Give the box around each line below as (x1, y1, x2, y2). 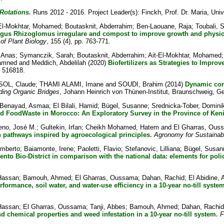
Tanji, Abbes (89, 203, 125, 210)
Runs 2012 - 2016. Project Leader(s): (30, 8, 141, 16)
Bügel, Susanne (101, 102, 147, 109)
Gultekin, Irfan (40, 123, 81, 131)
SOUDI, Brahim (117, 80, 163, 88)
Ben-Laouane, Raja (136, 22, 191, 30)
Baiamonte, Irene (23, 145, 73, 152)
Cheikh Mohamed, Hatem (85, 123, 159, 131)
